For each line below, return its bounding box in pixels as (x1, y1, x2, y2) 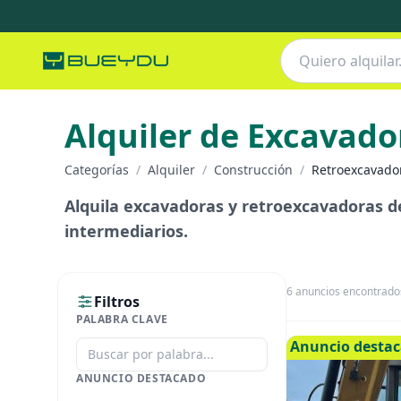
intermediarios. (64, 220, 188, 242)
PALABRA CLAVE (76, 311, 168, 327)
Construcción (214, 161, 293, 178)
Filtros (94, 292, 140, 311)
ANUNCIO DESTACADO (76, 371, 207, 386)
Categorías (64, 161, 129, 178)
